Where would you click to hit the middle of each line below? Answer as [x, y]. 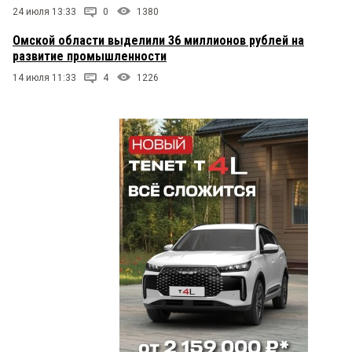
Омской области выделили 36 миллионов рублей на [158, 41]
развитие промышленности [90, 57]
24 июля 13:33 [44, 12]
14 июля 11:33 [44, 78]
